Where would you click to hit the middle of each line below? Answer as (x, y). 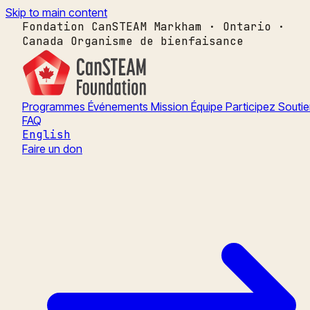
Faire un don (52, 149)
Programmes (55, 107)
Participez (252, 107)
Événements (119, 107)
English (46, 135)
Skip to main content (56, 12)
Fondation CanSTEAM (84, 27)
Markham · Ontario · (219, 27)
